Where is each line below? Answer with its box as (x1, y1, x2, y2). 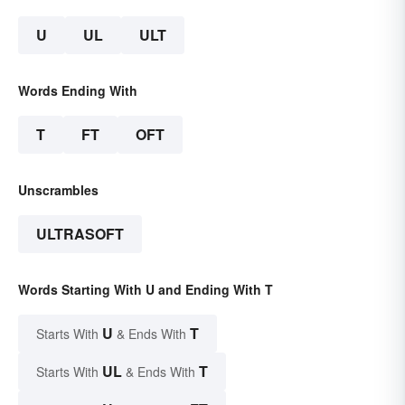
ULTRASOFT (36, 223, 124, 245)
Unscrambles (18, 181, 99, 200)
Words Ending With (18, 81, 137, 100)
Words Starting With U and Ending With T (18, 280, 273, 299)
